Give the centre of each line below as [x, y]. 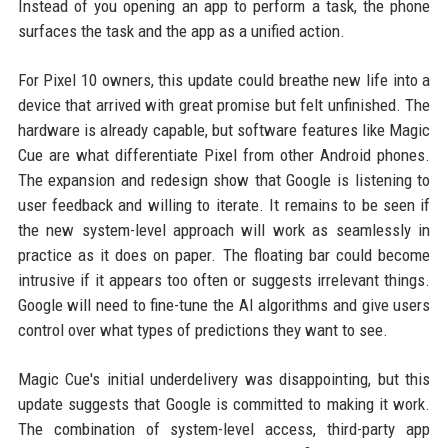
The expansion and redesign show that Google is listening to [224, 179]
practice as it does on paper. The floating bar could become [224, 254]
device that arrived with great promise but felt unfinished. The [224, 104]
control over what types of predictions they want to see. [202, 329]
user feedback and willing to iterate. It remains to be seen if [224, 204]
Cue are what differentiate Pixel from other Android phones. [224, 154]
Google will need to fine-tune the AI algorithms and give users [224, 304]
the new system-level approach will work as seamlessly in [224, 229]
